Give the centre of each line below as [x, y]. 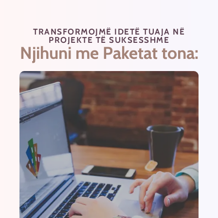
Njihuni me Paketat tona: [109, 53]
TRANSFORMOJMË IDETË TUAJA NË [109, 31]
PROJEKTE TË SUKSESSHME [109, 40]
